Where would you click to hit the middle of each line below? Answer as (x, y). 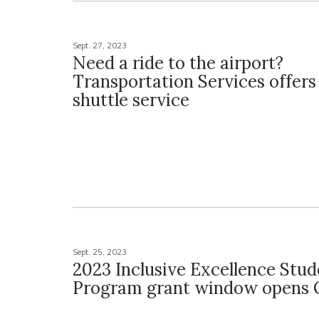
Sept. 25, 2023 (100, 252)
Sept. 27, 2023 (100, 46)
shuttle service (131, 100)
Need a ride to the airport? (178, 63)
